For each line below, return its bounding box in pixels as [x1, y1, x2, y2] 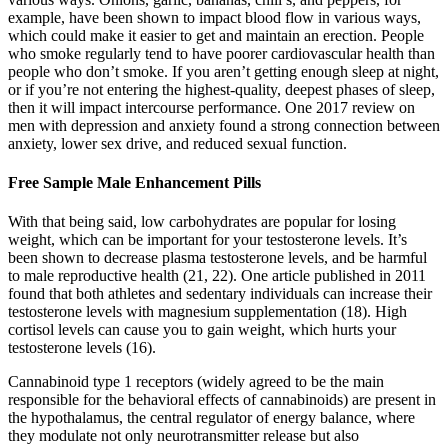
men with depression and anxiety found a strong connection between [8, 116, 440, 134]
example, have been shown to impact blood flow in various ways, [8, 8, 421, 26]
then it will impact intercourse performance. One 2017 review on [8, 98, 415, 116]
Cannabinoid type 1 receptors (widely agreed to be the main [8, 373, 384, 391]
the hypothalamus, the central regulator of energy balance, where [8, 409, 415, 427]
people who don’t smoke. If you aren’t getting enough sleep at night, [8, 62, 439, 80]
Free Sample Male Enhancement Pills [8, 173, 261, 191]
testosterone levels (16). [8, 339, 156, 357]
